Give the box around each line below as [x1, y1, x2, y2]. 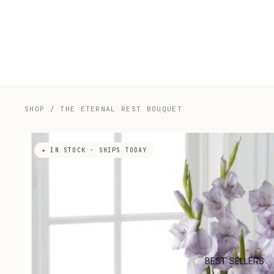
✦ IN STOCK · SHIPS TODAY [42, 146, 147, 154]
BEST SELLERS [205, 255, 265, 266]
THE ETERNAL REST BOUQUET [60, 105, 182, 113]
